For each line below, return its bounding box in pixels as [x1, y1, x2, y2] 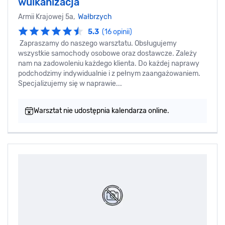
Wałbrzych [78, 13, 112, 22]
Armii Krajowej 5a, [18, 13, 78, 22]
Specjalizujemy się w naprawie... [18, 79, 122, 88]
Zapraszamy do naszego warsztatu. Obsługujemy [18, 39, 177, 48]
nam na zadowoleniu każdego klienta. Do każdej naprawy [18, 59, 199, 68]
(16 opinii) [102, 27, 132, 36]
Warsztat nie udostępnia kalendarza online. [34, 106, 169, 115]
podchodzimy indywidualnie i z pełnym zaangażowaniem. [18, 69, 200, 78]
